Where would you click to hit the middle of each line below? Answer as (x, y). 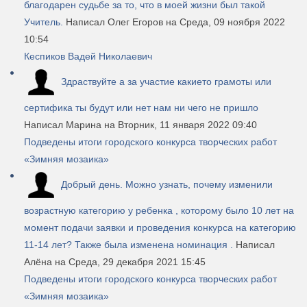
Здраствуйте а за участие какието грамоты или (166, 81)
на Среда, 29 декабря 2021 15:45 (130, 262)
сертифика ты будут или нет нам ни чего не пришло (141, 108)
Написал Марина (64, 125)
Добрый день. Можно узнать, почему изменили (167, 184)
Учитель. (44, 22)
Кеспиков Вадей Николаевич (88, 57)
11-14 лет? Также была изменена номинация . (128, 245)
